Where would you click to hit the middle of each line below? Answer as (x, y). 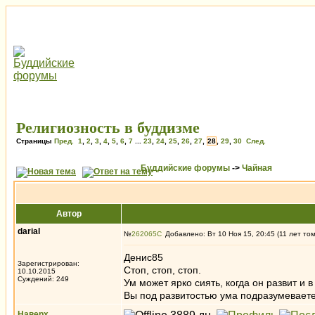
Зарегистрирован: (49, 263)
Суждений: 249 (43, 279)
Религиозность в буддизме (108, 128)
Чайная (257, 168)
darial (29, 231)
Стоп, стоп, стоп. (162, 270)
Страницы (35, 141)
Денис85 (143, 257)
